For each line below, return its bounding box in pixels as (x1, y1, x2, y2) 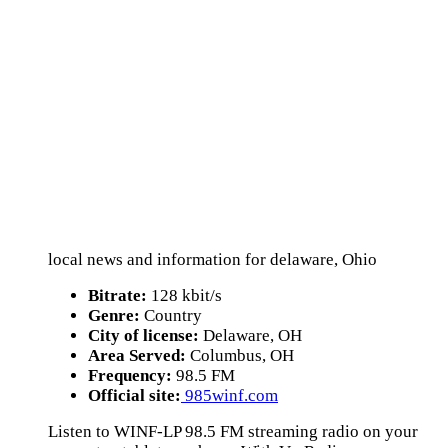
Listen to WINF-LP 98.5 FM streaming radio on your (48, 422, 418, 441)
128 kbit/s (147, 286, 222, 305)
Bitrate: (88, 286, 147, 305)
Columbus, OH (186, 346, 294, 365)
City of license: (88, 326, 199, 345)
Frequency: (88, 366, 172, 385)
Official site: (88, 386, 181, 405)
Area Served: (88, 346, 186, 365)
